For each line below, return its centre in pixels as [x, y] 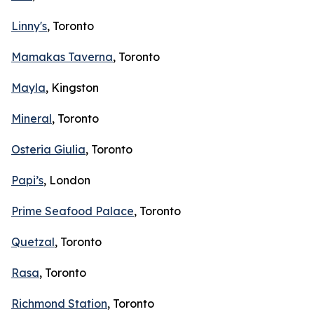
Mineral [32, 118]
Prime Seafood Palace [73, 211]
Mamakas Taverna [62, 57]
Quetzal [33, 242]
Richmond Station [59, 303]
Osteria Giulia [48, 149]
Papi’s [27, 180]
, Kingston [72, 88]
